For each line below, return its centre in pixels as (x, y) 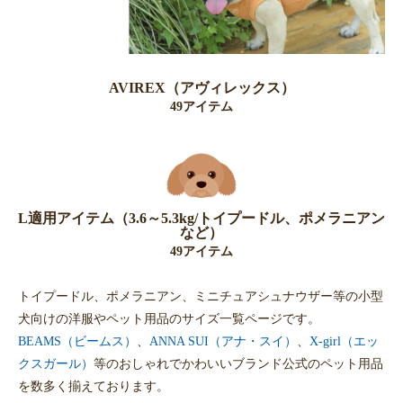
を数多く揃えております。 (94, 386)
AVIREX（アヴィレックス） (201, 87)
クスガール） (56, 364)
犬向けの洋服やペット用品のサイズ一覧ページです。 (169, 319)
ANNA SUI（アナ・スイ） (223, 341)
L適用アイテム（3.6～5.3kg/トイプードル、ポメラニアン (201, 219)
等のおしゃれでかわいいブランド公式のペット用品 (238, 364)
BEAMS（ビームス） (77, 341)
